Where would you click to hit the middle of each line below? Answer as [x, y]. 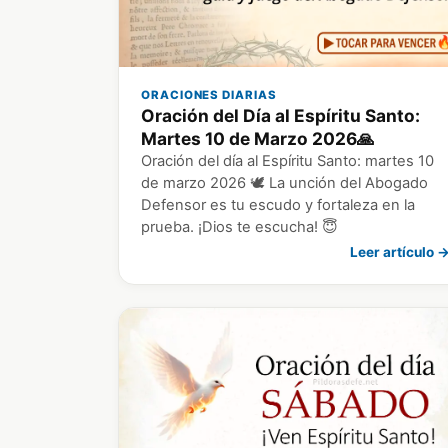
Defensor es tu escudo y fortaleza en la [278, 204]
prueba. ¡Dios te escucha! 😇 [239, 226]
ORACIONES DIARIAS [209, 94]
